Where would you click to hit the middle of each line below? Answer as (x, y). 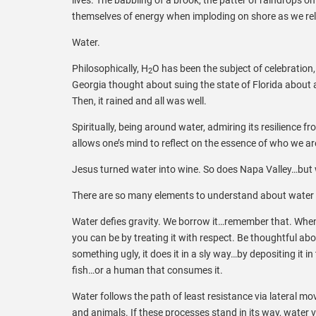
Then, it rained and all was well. (139, 101)
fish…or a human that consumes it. (147, 270)
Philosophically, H (110, 68)
